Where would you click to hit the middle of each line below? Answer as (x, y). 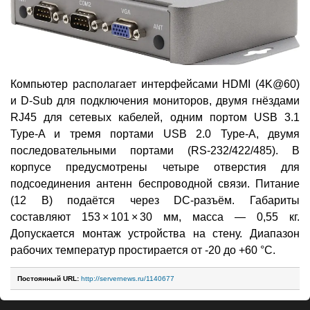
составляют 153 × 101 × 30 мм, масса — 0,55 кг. (155, 217)
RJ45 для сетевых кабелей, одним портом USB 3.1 (155, 117)
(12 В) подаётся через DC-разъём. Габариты (155, 200)
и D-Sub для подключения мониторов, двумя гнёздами (155, 100)
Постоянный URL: (48, 278)
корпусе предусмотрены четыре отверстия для (155, 167)
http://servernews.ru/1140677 (128, 278)
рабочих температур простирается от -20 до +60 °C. (143, 250)
